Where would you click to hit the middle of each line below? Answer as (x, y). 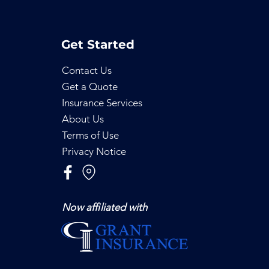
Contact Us (87, 70)
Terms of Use (91, 135)
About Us (83, 119)
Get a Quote (90, 86)
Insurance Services (102, 103)
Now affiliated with (105, 207)
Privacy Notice (94, 151)
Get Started (98, 44)
